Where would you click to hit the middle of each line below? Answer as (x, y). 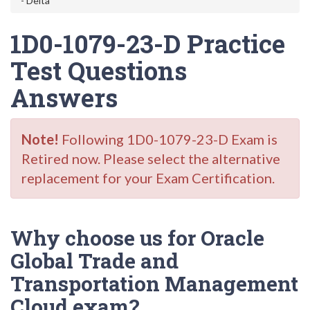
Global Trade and (94, 261)
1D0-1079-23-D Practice (148, 44)
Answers (64, 98)
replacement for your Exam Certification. (148, 178)
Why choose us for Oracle (137, 238)
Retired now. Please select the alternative (151, 158)
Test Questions (99, 71)
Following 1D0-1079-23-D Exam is (168, 139)
